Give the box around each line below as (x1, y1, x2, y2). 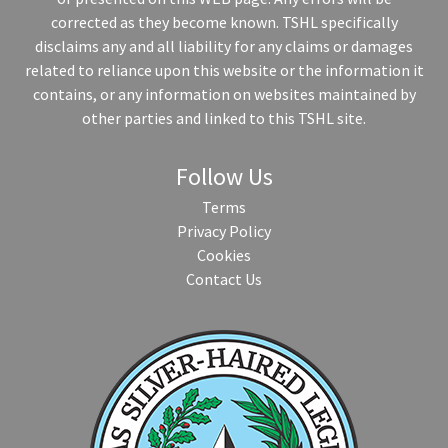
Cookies (197, 245, 251, 265)
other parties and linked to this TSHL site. (82, 108, 366, 128)
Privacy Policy (177, 221, 271, 241)
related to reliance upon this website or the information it (24, 60, 424, 80)
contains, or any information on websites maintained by (32, 84, 416, 104)
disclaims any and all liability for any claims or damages (35, 36, 413, 56)
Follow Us (175, 161, 273, 192)
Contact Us (186, 269, 262, 289)
